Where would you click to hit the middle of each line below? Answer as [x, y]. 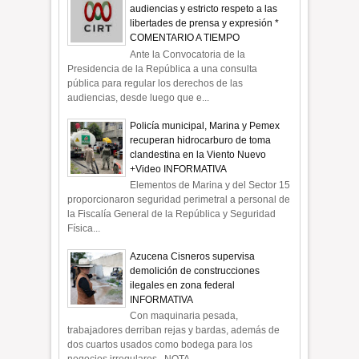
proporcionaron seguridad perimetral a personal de [179, 199]
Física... [84, 228]
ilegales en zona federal [183, 285]
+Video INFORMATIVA [179, 169]
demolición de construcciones [195, 270]
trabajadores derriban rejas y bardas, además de [174, 331]
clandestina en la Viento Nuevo [198, 154]
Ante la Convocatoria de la [188, 54]
